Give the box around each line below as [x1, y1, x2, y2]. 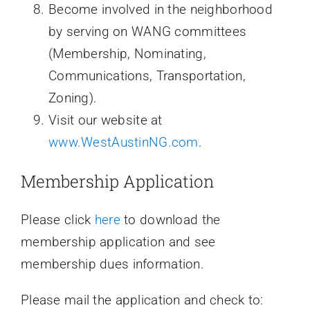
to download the [120, 212, 221, 228]
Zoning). [48, 89, 98, 106]
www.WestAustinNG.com [48, 134, 199, 150]
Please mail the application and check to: [20, 292, 264, 309]
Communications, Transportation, [48, 67, 246, 84]
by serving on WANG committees [48, 23, 247, 39]
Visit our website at [48, 111, 163, 128]
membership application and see [20, 234, 216, 250]
